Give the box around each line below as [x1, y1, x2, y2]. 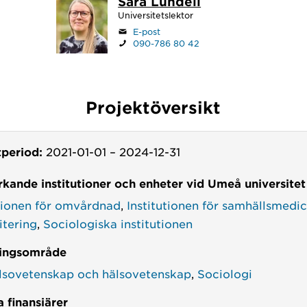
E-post [133, 25, 161, 37]
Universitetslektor [118, 9, 194, 21]
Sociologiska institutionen [43, 216, 193, 230]
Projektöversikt [86, 97, 221, 117]
